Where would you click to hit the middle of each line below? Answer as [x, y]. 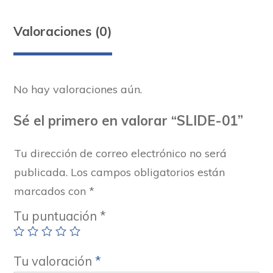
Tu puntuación [57, 216]
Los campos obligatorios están [148, 172]
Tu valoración [54, 261]
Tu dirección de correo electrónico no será [120, 153]
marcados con [51, 191]
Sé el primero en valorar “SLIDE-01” [128, 120]
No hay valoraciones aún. [78, 89]
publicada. [41, 172]
